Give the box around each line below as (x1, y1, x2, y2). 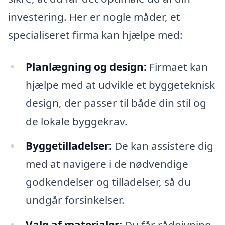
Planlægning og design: (25, 59, 147, 74)
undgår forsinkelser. (25, 193, 125, 207)
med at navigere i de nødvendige (25, 157, 188, 171)
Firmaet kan (146, 59, 208, 74)
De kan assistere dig (111, 139, 213, 153)
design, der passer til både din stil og (25, 95, 206, 110)
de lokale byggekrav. (25, 114, 128, 128)
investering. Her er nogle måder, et (8, 9, 180, 24)
